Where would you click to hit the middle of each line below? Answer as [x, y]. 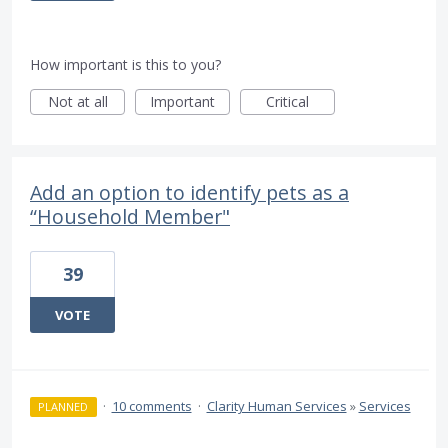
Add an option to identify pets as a [189, 193]
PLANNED [63, 407]
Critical [287, 102]
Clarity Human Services [276, 406]
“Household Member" [130, 217]
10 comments [151, 406]
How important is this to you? [125, 65]
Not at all [77, 102]
